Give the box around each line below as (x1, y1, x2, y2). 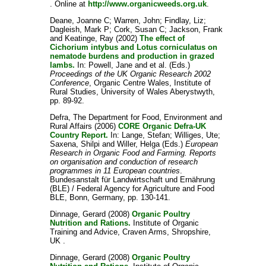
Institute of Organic (130, 218, 199, 227)
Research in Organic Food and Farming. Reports (49, 148, 216, 157)
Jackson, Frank (169, 25, 223, 34)
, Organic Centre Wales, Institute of (88, 78, 211, 87)
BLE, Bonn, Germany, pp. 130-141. (49, 193, 170, 202)
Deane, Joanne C (49, 16, 109, 25)
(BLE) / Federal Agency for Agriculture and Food (49, 184, 214, 193)
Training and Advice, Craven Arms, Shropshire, (49, 227, 211, 236)
